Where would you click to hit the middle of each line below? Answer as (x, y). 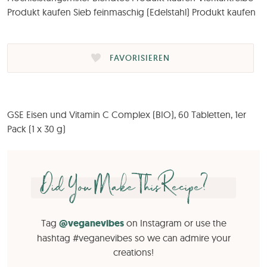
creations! (133, 252)
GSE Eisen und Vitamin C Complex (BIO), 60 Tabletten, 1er (127, 115)
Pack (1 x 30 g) (36, 129)
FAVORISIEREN (140, 58)
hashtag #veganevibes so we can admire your (133, 238)
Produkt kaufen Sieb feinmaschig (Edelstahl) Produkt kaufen (131, 12)
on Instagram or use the (175, 223)
